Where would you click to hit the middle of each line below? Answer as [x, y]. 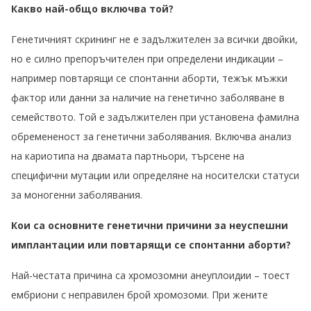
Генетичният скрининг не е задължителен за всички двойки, [154, 40]
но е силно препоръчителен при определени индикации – [147, 59]
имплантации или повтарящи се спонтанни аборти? [151, 245]
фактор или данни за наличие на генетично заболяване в [148, 98]
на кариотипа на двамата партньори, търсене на [128, 156]
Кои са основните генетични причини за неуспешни [150, 226]
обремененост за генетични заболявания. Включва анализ [151, 137]
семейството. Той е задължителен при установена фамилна [155, 117]
